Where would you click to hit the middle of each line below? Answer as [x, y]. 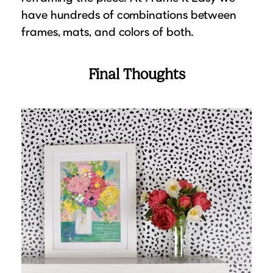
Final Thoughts [136, 75]
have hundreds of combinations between [129, 15]
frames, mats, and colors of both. [108, 32]
